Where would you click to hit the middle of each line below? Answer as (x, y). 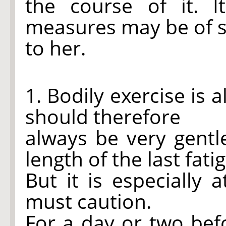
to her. (55, 48)
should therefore (103, 116)
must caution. (88, 201)
